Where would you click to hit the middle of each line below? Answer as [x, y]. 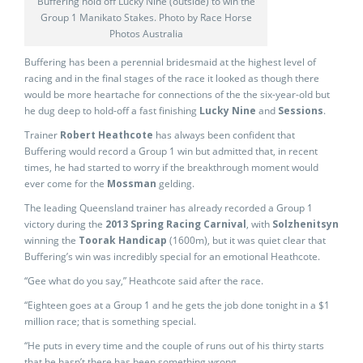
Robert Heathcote [107, 135]
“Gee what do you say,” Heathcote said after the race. [144, 281]
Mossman [132, 184]
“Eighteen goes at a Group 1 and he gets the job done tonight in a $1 [177, 305]
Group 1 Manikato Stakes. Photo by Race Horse [146, 17]
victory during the [65, 224]
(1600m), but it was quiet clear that [246, 240]
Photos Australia [146, 34]
